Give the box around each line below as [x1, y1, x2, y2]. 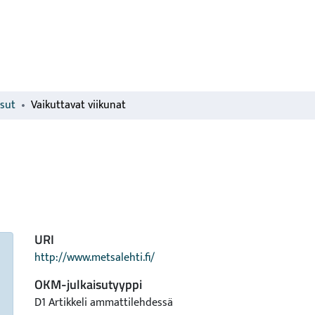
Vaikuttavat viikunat [31, 96, 126, 115]
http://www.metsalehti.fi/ [34, 248, 155, 267]
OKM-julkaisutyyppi [34, 275, 142, 294]
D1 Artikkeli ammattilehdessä [34, 293, 173, 312]
